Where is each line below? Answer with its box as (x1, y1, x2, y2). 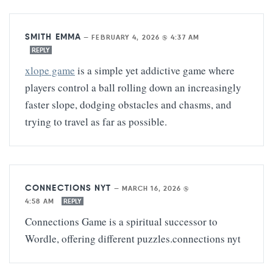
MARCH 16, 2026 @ (121, 183, 190, 193)
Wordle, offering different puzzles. (25, 231, 172, 246)
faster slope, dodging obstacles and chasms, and (25, 97, 232, 112)
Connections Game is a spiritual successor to (25, 214, 218, 229)
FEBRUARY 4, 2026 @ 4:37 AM (91, 32, 199, 41)
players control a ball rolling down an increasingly (25, 80, 241, 94)
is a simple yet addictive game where (75, 63, 235, 77)
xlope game (25, 63, 75, 77)
